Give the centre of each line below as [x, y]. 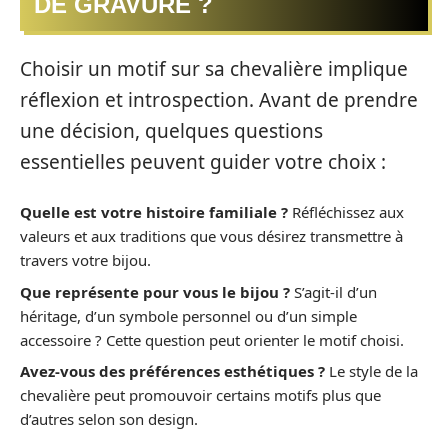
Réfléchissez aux [346, 212]
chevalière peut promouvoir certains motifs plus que [200, 395]
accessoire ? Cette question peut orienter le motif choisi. [212, 339]
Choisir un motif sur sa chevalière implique [214, 68]
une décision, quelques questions [171, 130]
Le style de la [371, 371]
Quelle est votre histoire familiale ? [154, 212]
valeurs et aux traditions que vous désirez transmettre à [211, 236]
